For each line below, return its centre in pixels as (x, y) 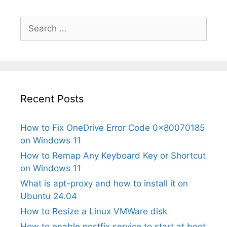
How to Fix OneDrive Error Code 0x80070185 (112, 128)
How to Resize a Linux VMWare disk (94, 212)
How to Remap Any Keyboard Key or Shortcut (113, 156)
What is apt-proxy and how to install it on (104, 184)
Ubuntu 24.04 (49, 196)
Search (34, 23)
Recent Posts (52, 99)
